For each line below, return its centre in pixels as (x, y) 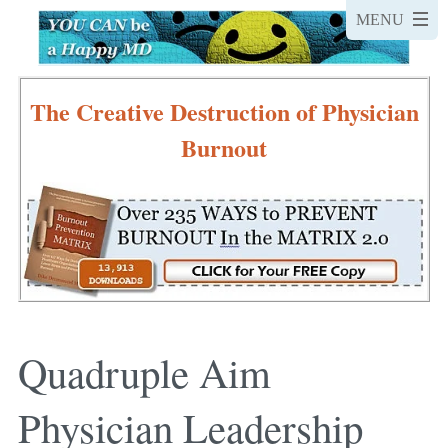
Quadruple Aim (144, 372)
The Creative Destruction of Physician (224, 111)
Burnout (224, 147)
